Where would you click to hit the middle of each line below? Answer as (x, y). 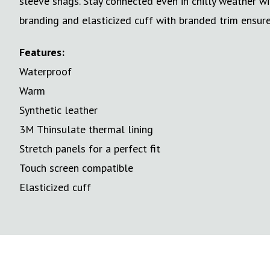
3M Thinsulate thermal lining (86, 129)
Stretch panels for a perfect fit (90, 148)
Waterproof (46, 71)
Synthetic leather (58, 110)
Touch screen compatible (76, 168)
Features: (42, 52)
